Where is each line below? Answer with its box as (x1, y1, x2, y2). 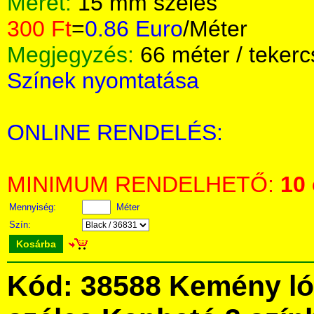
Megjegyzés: (7, 42, 140, 67)
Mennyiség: (9, 202, 59, 212)
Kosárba (16, 238, 56, 250)
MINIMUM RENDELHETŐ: (7, 172, 280, 197)
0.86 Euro (85, 16, 183, 41)
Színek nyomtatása (7, 68, 199, 93)
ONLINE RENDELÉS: (7, 120, 223, 145)
